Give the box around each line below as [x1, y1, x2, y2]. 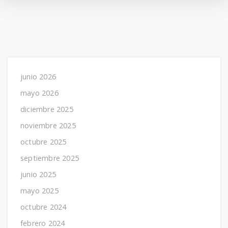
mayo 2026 [20, 88, 59, 98]
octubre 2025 [20, 137, 67, 147]
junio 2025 [20, 169, 56, 180]
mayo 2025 [20, 186, 59, 196]
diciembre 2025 [20, 104, 73, 115]
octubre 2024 [20, 202, 67, 212]
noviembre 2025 [20, 121, 76, 131]
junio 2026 [20, 72, 56, 82]
